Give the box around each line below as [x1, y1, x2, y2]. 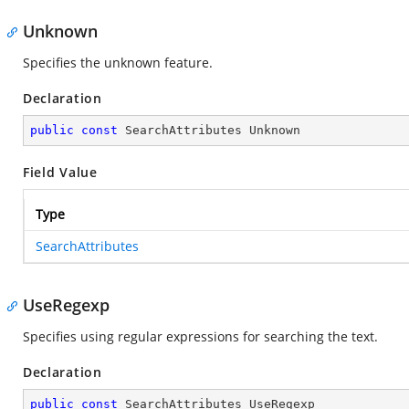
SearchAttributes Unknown [118, 123, 300, 137]
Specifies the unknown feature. [23, 54, 213, 71]
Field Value [23, 163, 98, 181]
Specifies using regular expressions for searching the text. [23, 328, 378, 345]
